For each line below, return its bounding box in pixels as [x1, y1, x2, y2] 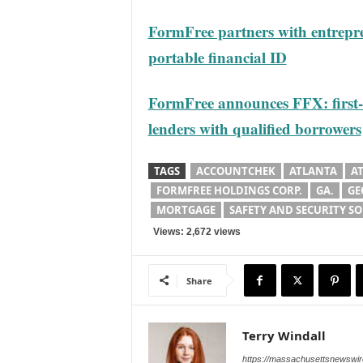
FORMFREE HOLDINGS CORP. [156, 183, 302, 198]
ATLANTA [288, 164, 337, 178]
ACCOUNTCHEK [195, 164, 275, 178]
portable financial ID [147, 46, 287, 68]
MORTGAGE [156, 203, 216, 217]
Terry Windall [241, 327, 326, 344]
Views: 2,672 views [147, 226, 241, 237]
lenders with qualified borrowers [147, 117, 361, 139]
